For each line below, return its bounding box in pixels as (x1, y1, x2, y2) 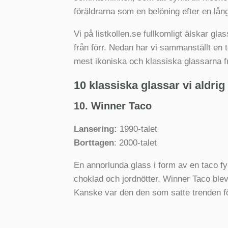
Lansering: (73, 124, 117, 134)
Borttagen (73, 137, 114, 148)
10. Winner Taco (73, 100, 152, 111)
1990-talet (117, 124, 157, 134)
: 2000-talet (113, 137, 157, 148)
